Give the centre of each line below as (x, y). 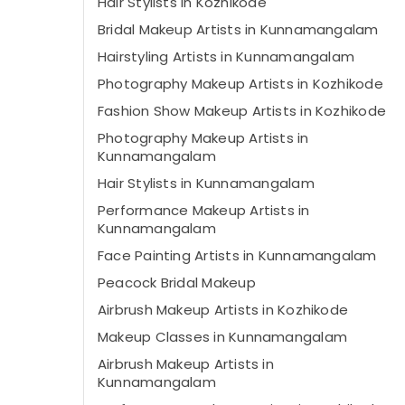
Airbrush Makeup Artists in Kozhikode (223, 310)
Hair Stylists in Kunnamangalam (206, 183)
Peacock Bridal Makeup (177, 283)
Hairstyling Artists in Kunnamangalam (226, 57)
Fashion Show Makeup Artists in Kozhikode (242, 111)
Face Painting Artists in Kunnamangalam (237, 255)
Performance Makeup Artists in (204, 210)
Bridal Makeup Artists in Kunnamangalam (238, 29)
